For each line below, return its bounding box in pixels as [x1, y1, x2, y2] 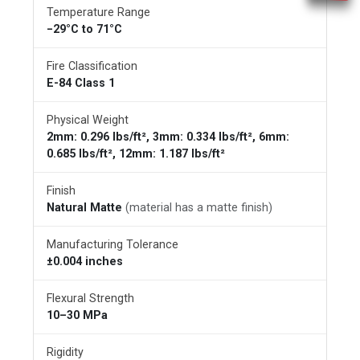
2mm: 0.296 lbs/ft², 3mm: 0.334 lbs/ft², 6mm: [47, 130, 289, 144]
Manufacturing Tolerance [47, 238, 178, 252]
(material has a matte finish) [125, 201, 272, 215]
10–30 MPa [47, 309, 108, 322]
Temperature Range [47, 6, 150, 19]
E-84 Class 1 [47, 76, 115, 90]
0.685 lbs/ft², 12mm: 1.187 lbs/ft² [47, 147, 225, 161]
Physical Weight [47, 113, 129, 127]
